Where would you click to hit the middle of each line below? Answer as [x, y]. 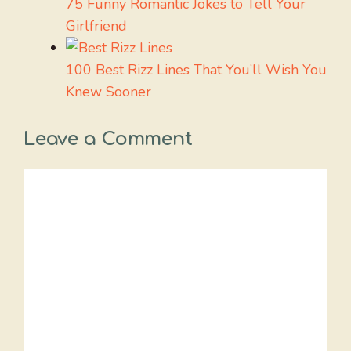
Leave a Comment [108, 139]
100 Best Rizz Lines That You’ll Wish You [196, 70]
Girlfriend [96, 26]
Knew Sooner [109, 92]
